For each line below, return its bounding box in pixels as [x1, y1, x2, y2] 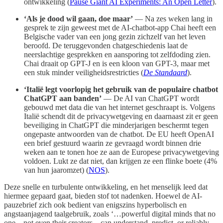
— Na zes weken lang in [133, 14, 213, 23]
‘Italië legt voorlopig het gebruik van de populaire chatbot [24, 85, 218, 94]
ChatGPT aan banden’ [24, 94, 102, 103]
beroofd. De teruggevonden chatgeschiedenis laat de [24, 41, 188, 50]
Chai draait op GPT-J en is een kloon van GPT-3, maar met [24, 59, 210, 68]
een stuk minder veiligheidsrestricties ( [24, 68, 143, 77]
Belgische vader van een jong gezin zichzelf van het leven [24, 32, 206, 41]
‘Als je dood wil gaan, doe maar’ [24, 14, 133, 23]
